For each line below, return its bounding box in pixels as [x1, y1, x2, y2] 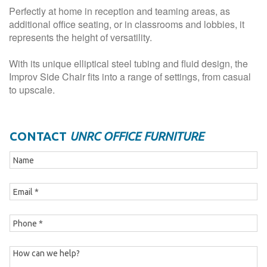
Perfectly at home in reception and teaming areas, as [9, 4, 230, 18]
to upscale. [9, 83, 55, 97]
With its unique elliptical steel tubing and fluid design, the [9, 57, 248, 70]
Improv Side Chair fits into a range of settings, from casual [9, 70, 251, 83]
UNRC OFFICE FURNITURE [67, 129, 204, 143]
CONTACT [10, 129, 67, 143]
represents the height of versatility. [9, 30, 152, 44]
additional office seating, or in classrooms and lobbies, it [9, 17, 244, 31]
